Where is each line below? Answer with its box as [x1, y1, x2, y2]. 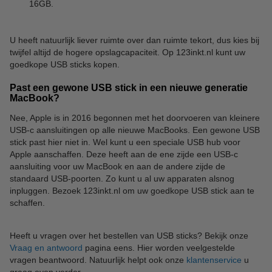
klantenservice [186, 255, 242, 265]
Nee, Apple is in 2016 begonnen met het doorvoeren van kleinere [10, 113, 260, 123]
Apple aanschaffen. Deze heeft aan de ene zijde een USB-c [10, 149, 238, 160]
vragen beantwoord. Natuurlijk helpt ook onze [10, 255, 186, 265]
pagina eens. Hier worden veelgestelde [83, 243, 235, 253]
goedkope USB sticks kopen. [10, 59, 120, 70]
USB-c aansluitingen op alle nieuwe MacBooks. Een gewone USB [10, 125, 260, 135]
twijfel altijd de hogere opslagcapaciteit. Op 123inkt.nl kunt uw [10, 47, 245, 58]
